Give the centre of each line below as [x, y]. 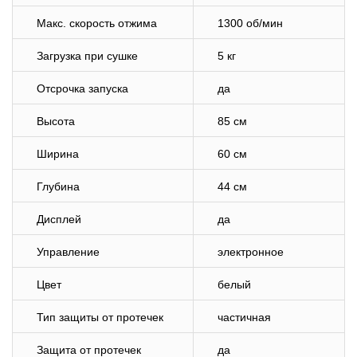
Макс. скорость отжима [97, 23]
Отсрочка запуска [82, 88]
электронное [251, 252]
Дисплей [59, 219]
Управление [68, 252]
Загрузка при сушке [87, 56]
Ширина [58, 154]
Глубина [58, 186]
